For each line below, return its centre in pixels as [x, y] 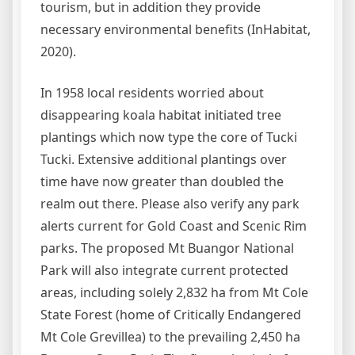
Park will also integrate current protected [164, 270]
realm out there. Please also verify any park [170, 204]
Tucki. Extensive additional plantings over [164, 159]
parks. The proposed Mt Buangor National [167, 248]
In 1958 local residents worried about [152, 93]
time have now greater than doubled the [162, 181]
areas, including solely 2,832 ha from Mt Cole [174, 292]
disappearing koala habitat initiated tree [161, 115]
